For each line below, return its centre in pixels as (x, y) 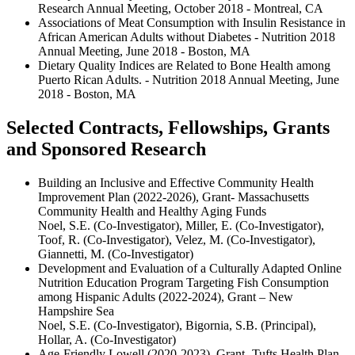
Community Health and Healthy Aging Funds (152, 211)
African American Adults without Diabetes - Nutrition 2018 (187, 36)
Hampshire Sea (76, 311)
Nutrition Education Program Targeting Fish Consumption (183, 282)
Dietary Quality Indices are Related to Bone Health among (184, 65)
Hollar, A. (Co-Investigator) (107, 339)
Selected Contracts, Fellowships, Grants (168, 127)
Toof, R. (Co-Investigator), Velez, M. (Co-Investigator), (177, 239)
